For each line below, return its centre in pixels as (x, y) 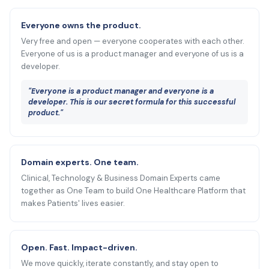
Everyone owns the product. (81, 25)
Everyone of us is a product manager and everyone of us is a (133, 53)
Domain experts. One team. (80, 162)
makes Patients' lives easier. (73, 203)
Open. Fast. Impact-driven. (80, 247)
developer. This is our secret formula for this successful (132, 102)
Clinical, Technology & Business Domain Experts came (121, 178)
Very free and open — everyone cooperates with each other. (133, 41)
